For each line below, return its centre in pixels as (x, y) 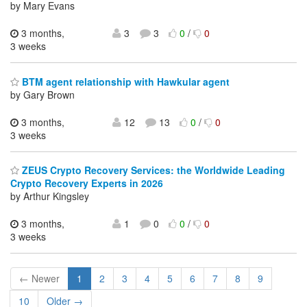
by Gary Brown (42, 94)
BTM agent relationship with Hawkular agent (124, 81)
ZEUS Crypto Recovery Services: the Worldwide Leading (152, 170)
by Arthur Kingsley (50, 196)
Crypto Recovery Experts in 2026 (87, 183)
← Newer (39, 279)
